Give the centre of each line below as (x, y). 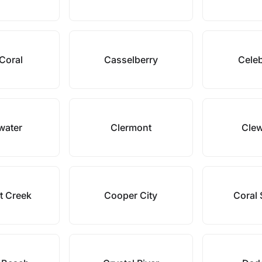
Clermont (131, 127)
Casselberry (131, 60)
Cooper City (131, 195)
